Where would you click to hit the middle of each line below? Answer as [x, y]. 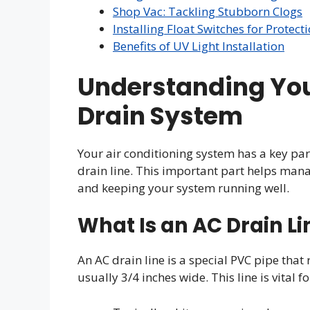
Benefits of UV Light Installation [199, 46]
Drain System [160, 116]
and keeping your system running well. [183, 188]
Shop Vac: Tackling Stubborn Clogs [208, 11]
